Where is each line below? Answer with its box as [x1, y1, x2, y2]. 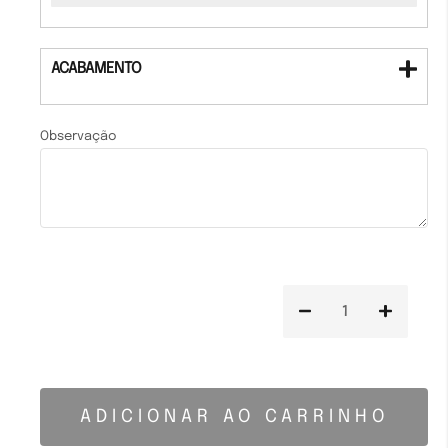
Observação [40, 129, 117, 143]
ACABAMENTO [51, 60, 142, 77]
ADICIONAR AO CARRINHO [79, 407, 389, 426]
